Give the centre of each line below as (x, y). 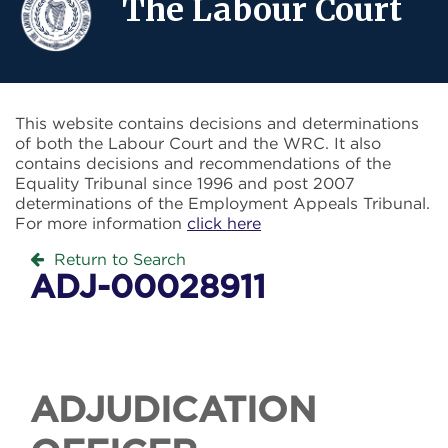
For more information (101, 223)
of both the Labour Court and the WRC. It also (198, 143)
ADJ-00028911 (148, 288)
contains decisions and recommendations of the (203, 163)
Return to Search (120, 259)
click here (224, 223)
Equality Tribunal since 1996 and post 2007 (185, 183)
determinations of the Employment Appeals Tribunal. (222, 203)
